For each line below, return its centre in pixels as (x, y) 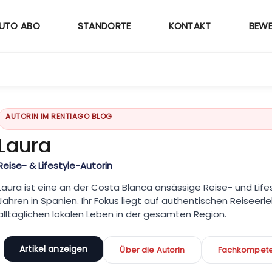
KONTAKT (190, 26)
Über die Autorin (152, 250)
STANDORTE (104, 26)
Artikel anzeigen (54, 249)
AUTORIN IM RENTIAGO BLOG (59, 117)
